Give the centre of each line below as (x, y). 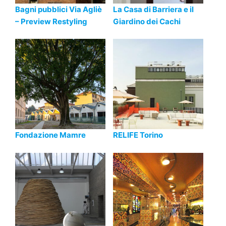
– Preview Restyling (51, 21)
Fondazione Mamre (50, 135)
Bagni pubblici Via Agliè (59, 9)
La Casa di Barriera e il (153, 9)
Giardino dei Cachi (147, 21)
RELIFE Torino (138, 135)
